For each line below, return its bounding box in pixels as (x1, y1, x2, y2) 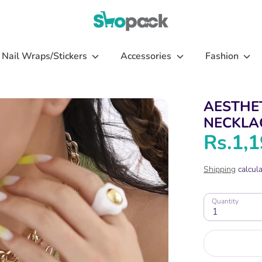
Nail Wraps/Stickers (1, 50, 89, 63)
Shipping (204, 164, 236, 175)
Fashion (205, 50, 241, 63)
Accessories (120, 50, 174, 63)
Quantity (212, 196, 239, 206)
